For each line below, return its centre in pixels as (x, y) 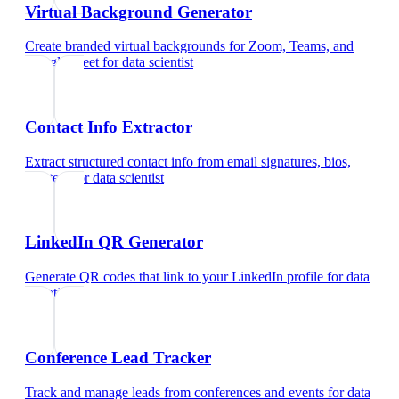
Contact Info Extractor (109, 126)
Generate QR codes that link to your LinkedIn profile (174, 277)
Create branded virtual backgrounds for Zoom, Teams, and (189, 46)
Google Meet (62, 62)
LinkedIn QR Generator (114, 242)
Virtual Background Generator (138, 12)
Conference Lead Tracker (118, 357)
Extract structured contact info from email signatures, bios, (188, 161)
